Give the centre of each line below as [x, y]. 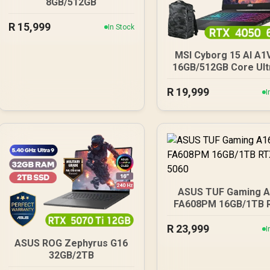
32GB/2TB [71, 255]
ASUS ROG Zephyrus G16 [71, 243]
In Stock [121, 27]
